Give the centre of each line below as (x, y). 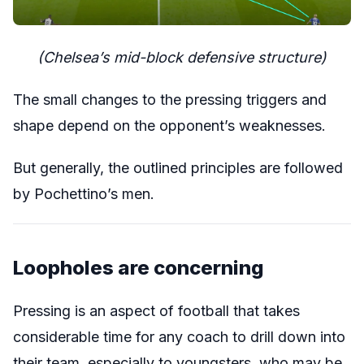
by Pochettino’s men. (84, 194)
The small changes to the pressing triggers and (170, 100)
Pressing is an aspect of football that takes (156, 311)
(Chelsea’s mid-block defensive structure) (182, 58)
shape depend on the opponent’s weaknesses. (169, 126)
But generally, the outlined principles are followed (178, 168)
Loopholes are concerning (139, 268)
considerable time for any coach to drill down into (179, 337)
